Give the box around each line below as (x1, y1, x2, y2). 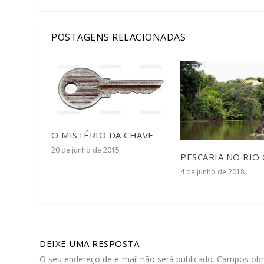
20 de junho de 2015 (51, 145, 120, 156)
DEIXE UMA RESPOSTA (39, 237, 140, 250)
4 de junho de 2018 (180, 166, 245, 177)
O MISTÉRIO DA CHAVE (51, 129, 154, 141)
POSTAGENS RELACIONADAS (51, 31, 186, 44)
